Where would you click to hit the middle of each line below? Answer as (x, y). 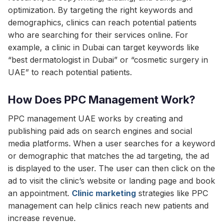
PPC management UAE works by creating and (95, 118)
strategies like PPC (172, 193)
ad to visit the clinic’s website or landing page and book (111, 181)
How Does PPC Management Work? (102, 100)
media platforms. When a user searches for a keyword (111, 143)
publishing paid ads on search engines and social (100, 131)
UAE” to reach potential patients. (70, 72)
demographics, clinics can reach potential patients (102, 22)
